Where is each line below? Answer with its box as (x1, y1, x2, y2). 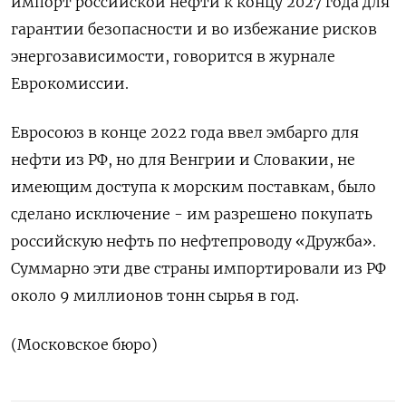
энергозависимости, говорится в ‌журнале (11, 47, 335, 65)
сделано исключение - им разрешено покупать (11, 205, 372, 223)
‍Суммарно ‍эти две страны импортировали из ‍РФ (11, 259, 386, 277)
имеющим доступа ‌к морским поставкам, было (11, 178, 376, 196)
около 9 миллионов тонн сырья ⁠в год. (11, 286, 299, 304)
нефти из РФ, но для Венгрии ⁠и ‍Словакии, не (11, 150, 355, 169)
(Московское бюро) (11, 335, 158, 353)
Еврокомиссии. (11, 74, 129, 92)
